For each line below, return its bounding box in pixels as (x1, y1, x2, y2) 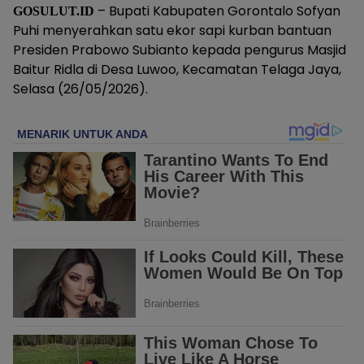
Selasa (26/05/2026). (13, 80, 148, 99)
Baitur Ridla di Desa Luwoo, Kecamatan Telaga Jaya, (13, 60, 341, 80)
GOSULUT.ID (13, 4, 94, 19)
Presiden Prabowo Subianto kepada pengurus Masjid (13, 41, 346, 60)
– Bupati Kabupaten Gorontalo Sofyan (94, 2, 340, 21)
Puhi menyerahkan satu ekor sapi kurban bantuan (13, 21, 331, 41)
